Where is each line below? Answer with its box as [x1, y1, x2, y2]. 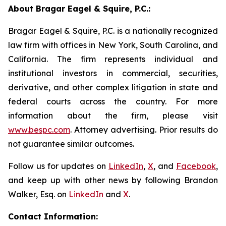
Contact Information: [8, 211, 98, 221]
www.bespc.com [8, 125, 70, 135]
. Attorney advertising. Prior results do [70, 125, 218, 135]
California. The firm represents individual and [8, 54, 218, 64]
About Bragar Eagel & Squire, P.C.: [8, 4, 150, 14]
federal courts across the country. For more [8, 96, 218, 106]
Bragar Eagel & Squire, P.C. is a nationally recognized [8, 26, 218, 36]
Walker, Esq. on [8, 189, 69, 199]
